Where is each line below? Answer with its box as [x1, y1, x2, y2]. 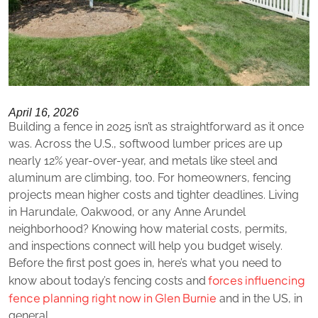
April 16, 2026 [9, 106, 79, 119]
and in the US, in [216, 291, 302, 305]
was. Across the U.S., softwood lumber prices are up [9, 136, 283, 150]
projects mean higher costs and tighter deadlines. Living [9, 187, 299, 202]
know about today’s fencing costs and [9, 273, 206, 287]
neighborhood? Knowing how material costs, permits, [9, 221, 287, 236]
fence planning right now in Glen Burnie [9, 290, 216, 305]
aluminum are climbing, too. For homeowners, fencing [9, 170, 291, 185]
